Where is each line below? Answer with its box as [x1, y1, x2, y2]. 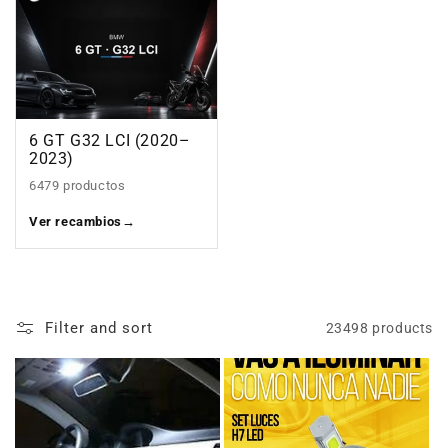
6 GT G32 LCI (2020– [29, 132, 191, 151]
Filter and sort [45, 319, 153, 338]
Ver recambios [29, 214, 122, 230]
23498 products [325, 319, 433, 336]
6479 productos [29, 178, 126, 194]
